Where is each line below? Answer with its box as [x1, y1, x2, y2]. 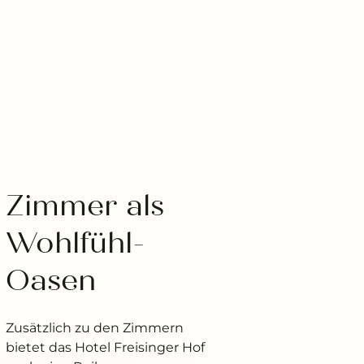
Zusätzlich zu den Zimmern [5, 320, 184, 336]
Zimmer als [5, 188, 164, 223]
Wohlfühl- [5, 225, 145, 261]
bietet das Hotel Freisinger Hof [5, 340, 205, 355]
